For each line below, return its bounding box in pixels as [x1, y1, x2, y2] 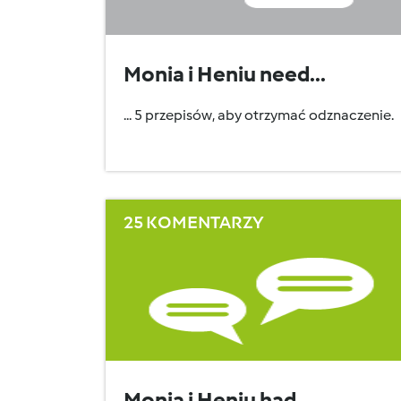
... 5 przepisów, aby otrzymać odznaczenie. [124, 107, 394, 124]
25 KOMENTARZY [124, 211, 264, 233]
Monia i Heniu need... [124, 61, 326, 87]
